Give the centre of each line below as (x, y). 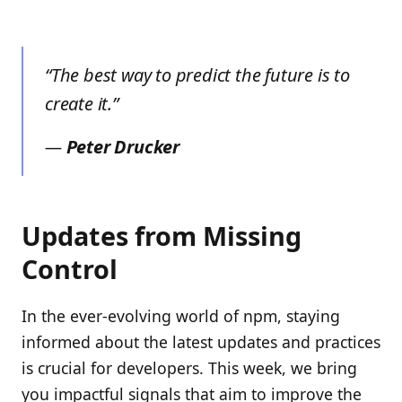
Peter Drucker (123, 147)
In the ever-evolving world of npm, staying (181, 316)
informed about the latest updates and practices (201, 342)
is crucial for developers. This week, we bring (189, 368)
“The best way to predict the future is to (197, 75)
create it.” (82, 104)
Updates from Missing (162, 236)
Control (70, 269)
